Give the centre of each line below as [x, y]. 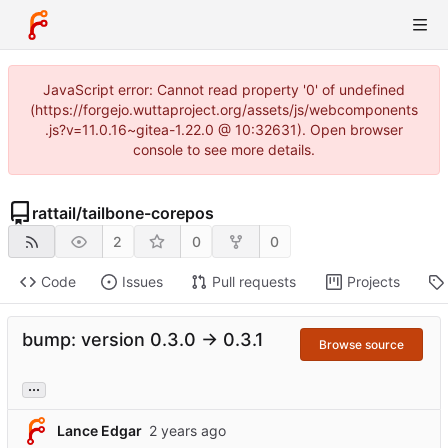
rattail [54, 213]
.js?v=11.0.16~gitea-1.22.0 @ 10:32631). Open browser [224, 129]
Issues [142, 282]
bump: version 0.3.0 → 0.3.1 [143, 340]
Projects [373, 282]
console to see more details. [224, 149]
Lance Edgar [99, 430]
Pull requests [253, 282]
